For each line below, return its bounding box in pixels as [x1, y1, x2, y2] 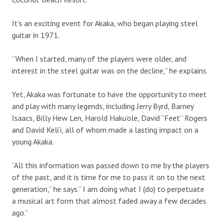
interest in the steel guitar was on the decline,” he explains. [12, 66, 208, 75]
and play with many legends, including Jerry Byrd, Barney [12, 101, 193, 111]
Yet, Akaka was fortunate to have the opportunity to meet [12, 89, 207, 99]
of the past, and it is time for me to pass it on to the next [12, 172, 205, 182]
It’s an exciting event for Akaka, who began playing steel [12, 18, 198, 28]
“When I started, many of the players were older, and [12, 54, 186, 64]
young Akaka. [12, 137, 54, 147]
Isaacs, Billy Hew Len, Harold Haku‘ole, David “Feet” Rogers [12, 113, 207, 123]
